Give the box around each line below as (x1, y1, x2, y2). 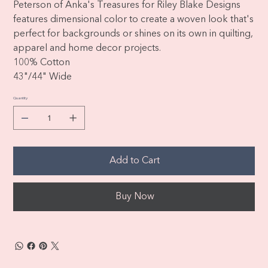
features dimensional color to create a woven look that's (13, 15, 254, 25)
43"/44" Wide (13, 72, 72, 82)
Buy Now (115, 192, 154, 202)
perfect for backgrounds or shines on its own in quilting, (13, 29, 254, 39)
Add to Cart (109, 156, 160, 166)
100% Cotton (13, 58, 71, 68)
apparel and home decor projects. (13, 44, 162, 53)
